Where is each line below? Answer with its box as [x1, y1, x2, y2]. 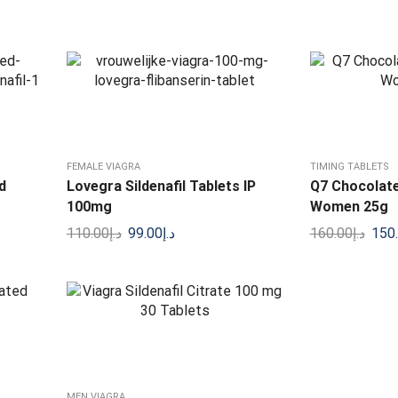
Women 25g [309, 198, 388, 216]
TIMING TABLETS [309, 161, 389, 173]
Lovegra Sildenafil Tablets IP [66, 178, 256, 195]
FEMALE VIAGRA [66, 161, 140, 173]
